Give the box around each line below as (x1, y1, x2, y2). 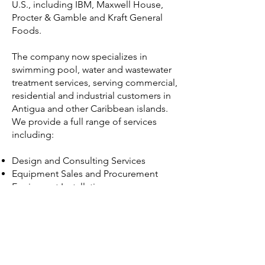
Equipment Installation (12, 181, 106, 192)
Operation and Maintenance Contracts (12, 207, 173, 218)
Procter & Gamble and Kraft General (12, 12, 163, 23)
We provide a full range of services (12, 116, 157, 127)
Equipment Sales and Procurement (12, 168, 158, 179)
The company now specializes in (12, 51, 147, 62)
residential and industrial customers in (12, 90, 171, 101)
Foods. (12, 25, 41, 36)
